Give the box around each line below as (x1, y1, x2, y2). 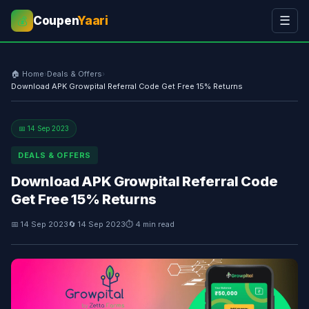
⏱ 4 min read (126, 219, 175, 229)
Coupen (33, 14, 78, 28)
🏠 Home (11, 69, 44, 79)
